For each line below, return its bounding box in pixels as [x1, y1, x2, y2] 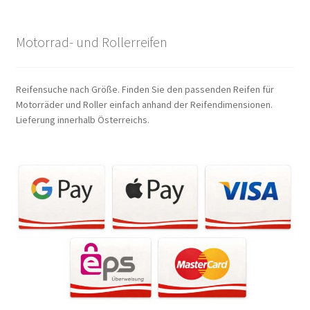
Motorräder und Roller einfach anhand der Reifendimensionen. [15, 98, 273, 111]
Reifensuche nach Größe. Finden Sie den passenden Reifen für [15, 83, 274, 96]
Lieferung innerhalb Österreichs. [15, 113, 149, 127]
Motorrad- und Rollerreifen [15, 33, 167, 51]
